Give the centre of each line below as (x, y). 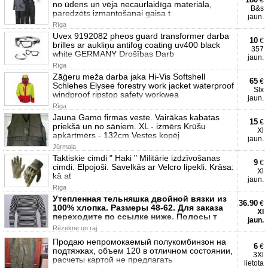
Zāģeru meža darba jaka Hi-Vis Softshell (129, 77)
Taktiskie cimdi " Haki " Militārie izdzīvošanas (136, 158)
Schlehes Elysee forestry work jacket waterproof (143, 86)
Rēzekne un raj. (76, 228)
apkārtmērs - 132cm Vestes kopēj (116, 135)
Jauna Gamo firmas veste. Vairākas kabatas (136, 117)
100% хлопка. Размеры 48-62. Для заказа (138, 208)
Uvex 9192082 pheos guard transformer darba (141, 36)
